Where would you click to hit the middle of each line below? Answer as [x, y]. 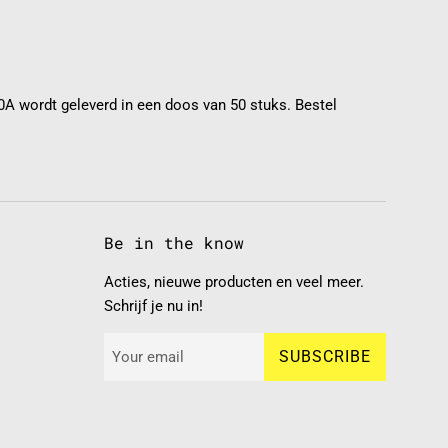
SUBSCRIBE [324, 356]
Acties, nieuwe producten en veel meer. [233, 281]
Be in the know [173, 242]
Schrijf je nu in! [153, 305]
